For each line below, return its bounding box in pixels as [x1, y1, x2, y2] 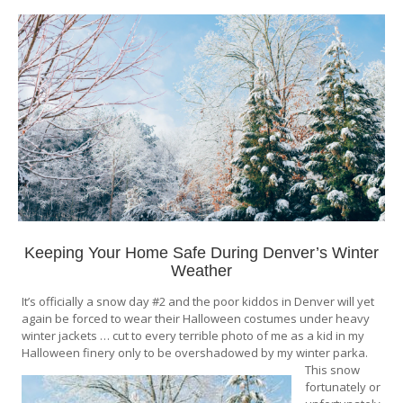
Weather [170, 261, 232, 280]
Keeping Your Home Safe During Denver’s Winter [23, 243, 379, 262]
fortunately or [305, 378, 381, 395]
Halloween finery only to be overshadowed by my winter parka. [22, 344, 369, 361]
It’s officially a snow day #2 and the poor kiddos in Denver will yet [22, 292, 375, 309]
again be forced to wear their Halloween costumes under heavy [22, 309, 371, 327]
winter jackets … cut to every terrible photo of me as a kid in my [22, 327, 365, 344]
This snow [305, 361, 361, 378]
